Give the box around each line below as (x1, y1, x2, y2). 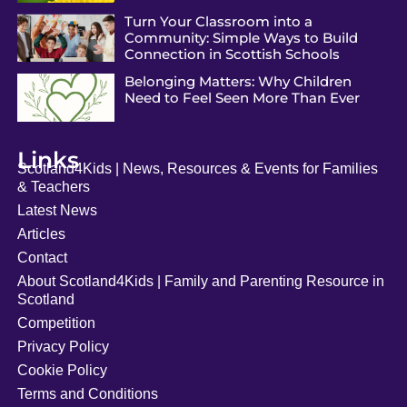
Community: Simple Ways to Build (124, 28, 358, 46)
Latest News (16, 203, 97, 219)
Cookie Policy (16, 362, 107, 379)
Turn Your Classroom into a (124, 12, 313, 30)
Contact (16, 250, 67, 266)
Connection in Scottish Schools (124, 45, 340, 63)
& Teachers (16, 179, 90, 195)
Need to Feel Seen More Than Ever (124, 88, 360, 106)
